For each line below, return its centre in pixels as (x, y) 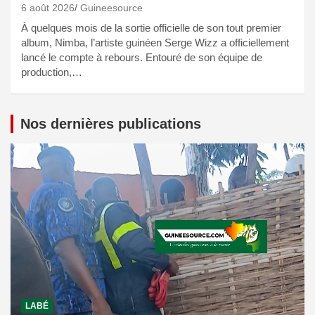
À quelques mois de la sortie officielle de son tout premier (151, 27)
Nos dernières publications (111, 123)
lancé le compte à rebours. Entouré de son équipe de (142, 57)
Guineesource (111, 7)
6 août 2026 (48, 7)
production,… (52, 72)
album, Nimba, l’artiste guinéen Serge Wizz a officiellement (155, 42)
